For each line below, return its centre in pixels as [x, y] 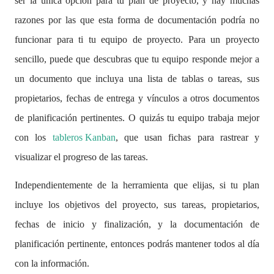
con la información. [52, 263]
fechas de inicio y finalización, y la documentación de [137, 224]
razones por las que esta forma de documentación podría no [137, 20]
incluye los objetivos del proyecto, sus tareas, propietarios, [137, 205]
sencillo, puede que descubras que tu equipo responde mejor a [137, 59]
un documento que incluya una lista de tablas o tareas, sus [137, 79]
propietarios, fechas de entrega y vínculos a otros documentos [137, 98]
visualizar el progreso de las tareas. [81, 157]
